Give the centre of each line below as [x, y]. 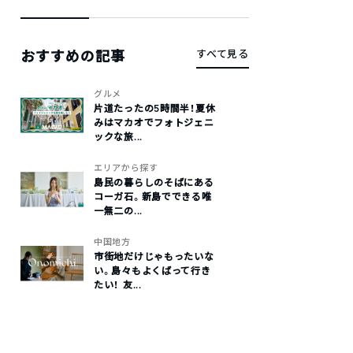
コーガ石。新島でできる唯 [153, 197]
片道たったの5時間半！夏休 [155, 108]
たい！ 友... [118, 285]
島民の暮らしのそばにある [154, 182]
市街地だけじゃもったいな [154, 256]
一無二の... [119, 211]
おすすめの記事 [73, 56]
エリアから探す [126, 168]
